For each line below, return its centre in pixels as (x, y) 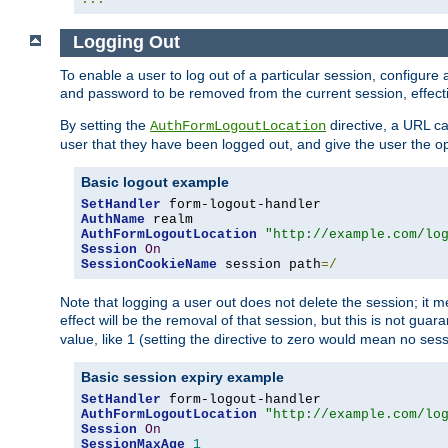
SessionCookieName (149, 265)
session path (269, 265)
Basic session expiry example (182, 377)
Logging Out (128, 42)
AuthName (113, 220)
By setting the (105, 125)
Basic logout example (155, 182)
